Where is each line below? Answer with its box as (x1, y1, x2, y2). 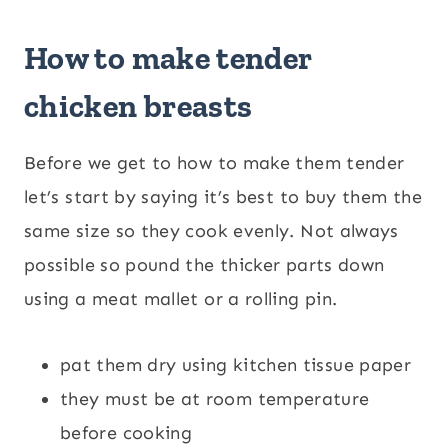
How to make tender (24, 38, 312, 77)
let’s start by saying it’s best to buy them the (24, 185, 422, 208)
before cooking (60, 421, 193, 444)
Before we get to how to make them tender (24, 151, 405, 174)
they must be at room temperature (60, 387, 370, 410)
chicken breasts (24, 86, 253, 125)
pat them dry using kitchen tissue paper (60, 353, 412, 376)
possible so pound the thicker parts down (24, 253, 385, 276)
